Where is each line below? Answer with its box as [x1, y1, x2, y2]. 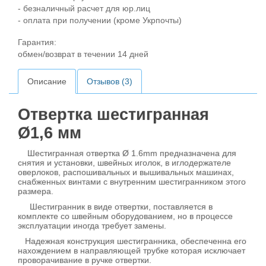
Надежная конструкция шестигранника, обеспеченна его [18, 236, 246, 246]
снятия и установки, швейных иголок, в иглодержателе [18, 158, 231, 167]
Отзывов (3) [87, 77, 132, 86]
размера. [18, 186, 58, 196]
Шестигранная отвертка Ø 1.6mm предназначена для [25, 148, 236, 158]
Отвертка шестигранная [18, 106, 209, 123]
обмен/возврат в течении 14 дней [18, 49, 148, 59]
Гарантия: [18, 37, 56, 47]
